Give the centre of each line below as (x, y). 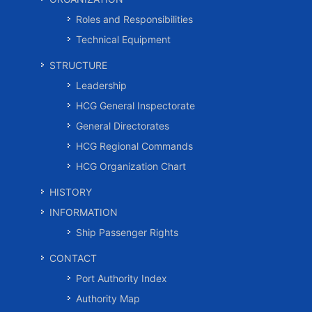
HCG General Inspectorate (135, 106)
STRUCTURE (78, 65)
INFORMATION (84, 212)
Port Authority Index (122, 278)
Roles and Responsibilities (134, 19)
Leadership (101, 85)
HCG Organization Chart (131, 166)
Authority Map (108, 298)
